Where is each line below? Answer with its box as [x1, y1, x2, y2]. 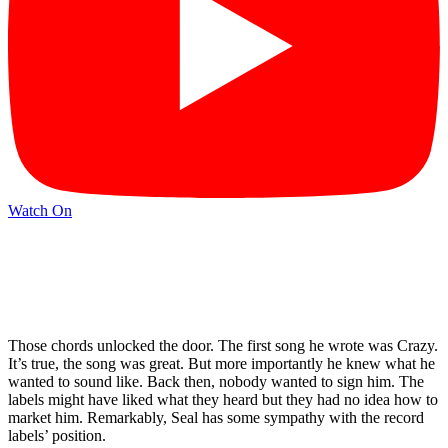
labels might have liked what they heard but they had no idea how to [8, 390, 438, 408]
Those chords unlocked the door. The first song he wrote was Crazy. [8, 336, 438, 354]
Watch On [8, 202, 72, 220]
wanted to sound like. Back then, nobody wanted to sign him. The [8, 372, 424, 390]
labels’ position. [8, 426, 106, 444]
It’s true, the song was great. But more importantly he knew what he [8, 354, 435, 372]
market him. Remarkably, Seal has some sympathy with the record [8, 408, 424, 426]
